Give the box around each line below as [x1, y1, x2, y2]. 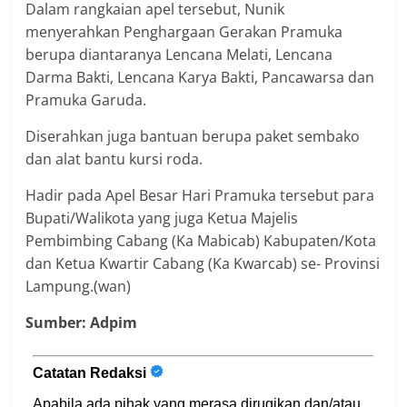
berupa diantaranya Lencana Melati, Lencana [25, 44, 333, 65]
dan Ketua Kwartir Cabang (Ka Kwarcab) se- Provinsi [25, 253, 381, 273]
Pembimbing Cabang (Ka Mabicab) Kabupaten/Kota [25, 230, 377, 251]
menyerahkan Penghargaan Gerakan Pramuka [25, 21, 343, 42]
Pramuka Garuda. [25, 89, 147, 110]
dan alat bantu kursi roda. [25, 148, 203, 169]
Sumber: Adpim [25, 312, 138, 333]
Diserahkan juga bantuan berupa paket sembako [25, 125, 361, 146]
